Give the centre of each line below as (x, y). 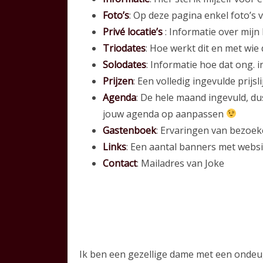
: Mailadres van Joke (180, 163)
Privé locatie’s (132, 31)
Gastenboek (129, 130)
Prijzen (118, 81)
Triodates (124, 48)
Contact (119, 163)
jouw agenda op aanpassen (164, 114)
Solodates (124, 64)
